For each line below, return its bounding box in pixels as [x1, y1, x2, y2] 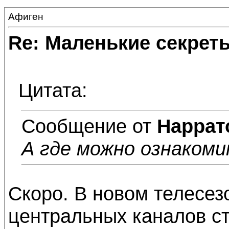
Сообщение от [21, 115, 157, 137]
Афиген [8, 11, 43, 22]
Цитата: [18, 79, 87, 101]
